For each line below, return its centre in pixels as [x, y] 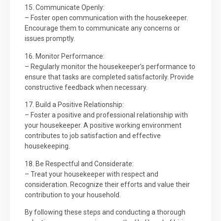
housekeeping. [47, 146]
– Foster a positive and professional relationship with [106, 115]
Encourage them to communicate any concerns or [102, 28]
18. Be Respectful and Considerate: [79, 164]
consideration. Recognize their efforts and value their [107, 184]
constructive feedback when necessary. [86, 87]
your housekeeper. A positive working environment [103, 126]
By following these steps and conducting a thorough [105, 212]
